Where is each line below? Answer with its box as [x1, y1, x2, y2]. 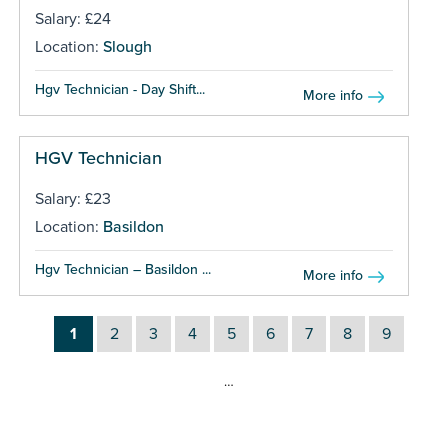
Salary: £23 [34, 188, 111, 209]
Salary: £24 [34, 8, 111, 29]
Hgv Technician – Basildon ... [34, 260, 211, 278]
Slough [102, 36, 152, 57]
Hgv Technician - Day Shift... [34, 80, 205, 98]
